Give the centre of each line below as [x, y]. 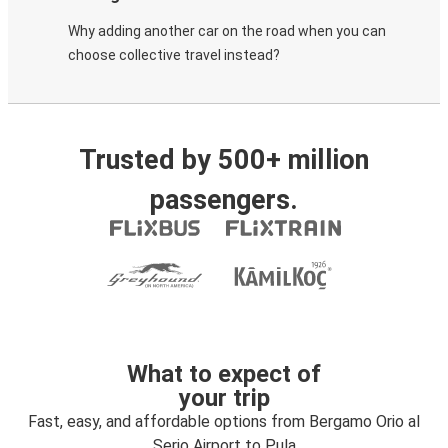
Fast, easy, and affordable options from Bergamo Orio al [224, 421]
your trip [224, 398]
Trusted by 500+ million [224, 160]
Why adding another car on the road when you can [227, 31]
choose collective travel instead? [174, 55]
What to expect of [224, 374]
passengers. [224, 200]
